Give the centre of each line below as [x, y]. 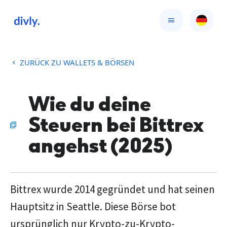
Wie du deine [89, 104]
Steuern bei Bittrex [116, 125]
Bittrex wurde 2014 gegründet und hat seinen [112, 189]
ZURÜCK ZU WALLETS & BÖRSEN [76, 62]
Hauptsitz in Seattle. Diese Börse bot [93, 206]
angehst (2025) [100, 145]
